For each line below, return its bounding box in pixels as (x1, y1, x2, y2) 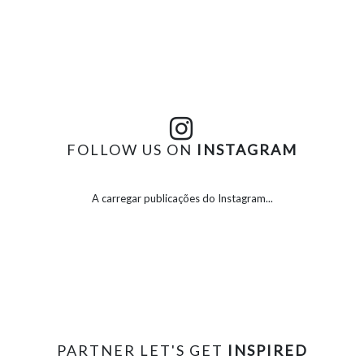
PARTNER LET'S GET (56, 340, 223, 359)
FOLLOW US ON (67, 140, 197, 158)
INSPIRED (223, 340, 308, 359)
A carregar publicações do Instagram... (91, 191, 273, 205)
